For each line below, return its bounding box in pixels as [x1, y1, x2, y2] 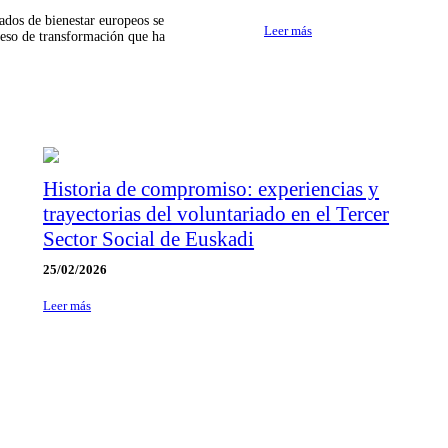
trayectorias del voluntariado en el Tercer [43, 202, 390, 226]
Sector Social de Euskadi [43, 227, 255, 251]
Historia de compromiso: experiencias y [43, 177, 380, 201]
